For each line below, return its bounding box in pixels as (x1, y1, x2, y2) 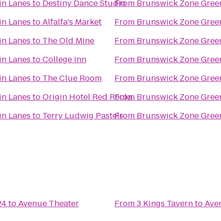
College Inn (42, 54, 86, 65)
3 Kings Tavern (137, 198, 193, 209)
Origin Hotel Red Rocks (42, 91, 133, 103)
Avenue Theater (18, 198, 79, 209)
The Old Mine (42, 35, 94, 46)
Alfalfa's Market (42, 16, 102, 28)
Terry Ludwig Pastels (42, 110, 123, 121)
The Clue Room (42, 73, 102, 84)
